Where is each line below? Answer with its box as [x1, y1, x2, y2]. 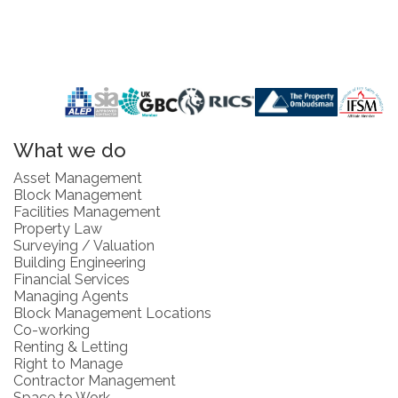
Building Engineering [13, 253, 146, 271]
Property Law [13, 219, 102, 237]
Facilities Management [13, 203, 161, 220]
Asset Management [13, 169, 142, 187]
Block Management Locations [13, 304, 211, 322]
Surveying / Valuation [13, 236, 155, 254]
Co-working [13, 321, 90, 338]
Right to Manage [13, 354, 123, 372]
